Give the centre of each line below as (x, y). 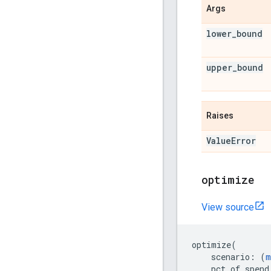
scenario (230, 256)
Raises (220, 115)
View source (228, 207)
